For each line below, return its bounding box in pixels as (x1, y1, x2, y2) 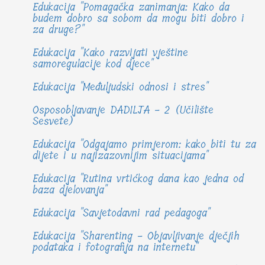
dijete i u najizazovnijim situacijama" (33, 147, 208, 165)
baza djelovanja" (33, 181, 107, 199)
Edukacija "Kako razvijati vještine (33, 44, 188, 62)
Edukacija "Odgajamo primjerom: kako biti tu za (33, 135, 256, 154)
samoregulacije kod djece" (33, 55, 153, 73)
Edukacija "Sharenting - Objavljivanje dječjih (33, 227, 240, 245)
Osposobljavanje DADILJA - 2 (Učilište (33, 101, 214, 119)
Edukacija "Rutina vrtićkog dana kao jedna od (33, 170, 244, 188)
